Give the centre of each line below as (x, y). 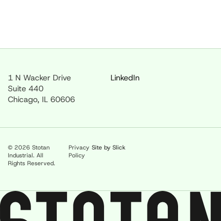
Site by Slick (108, 148)
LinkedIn (125, 77)
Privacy (79, 148)
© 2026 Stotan (29, 148)
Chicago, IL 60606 (41, 99)
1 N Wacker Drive (39, 77)
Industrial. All (26, 156)
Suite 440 (28, 88)
